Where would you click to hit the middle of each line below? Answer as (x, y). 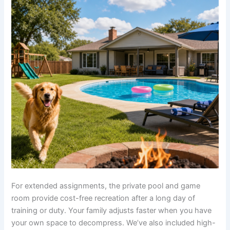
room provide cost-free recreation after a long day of (103, 198)
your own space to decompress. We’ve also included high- (114, 223)
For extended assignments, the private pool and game (106, 186)
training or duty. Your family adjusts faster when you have (112, 210)
